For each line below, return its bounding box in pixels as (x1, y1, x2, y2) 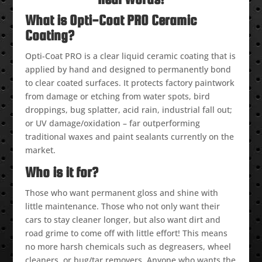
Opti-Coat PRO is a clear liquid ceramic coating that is (25, 50, 236, 62)
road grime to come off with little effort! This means (25, 227, 227, 239)
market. (25, 144, 56, 156)
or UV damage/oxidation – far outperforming (25, 118, 200, 129)
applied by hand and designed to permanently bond (25, 64, 231, 75)
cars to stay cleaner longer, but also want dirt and (25, 214, 220, 226)
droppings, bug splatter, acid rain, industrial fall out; (25, 104, 232, 116)
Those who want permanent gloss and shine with (25, 187, 218, 199)
